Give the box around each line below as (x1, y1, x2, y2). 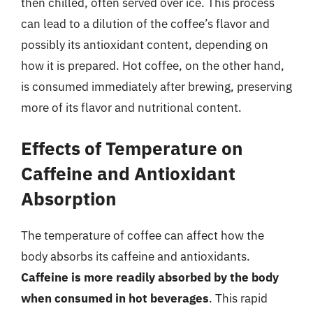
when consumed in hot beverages (21, 291, 209, 306)
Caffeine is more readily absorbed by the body (21, 270, 279, 285)
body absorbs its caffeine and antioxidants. (21, 249, 250, 264)
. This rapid (209, 291, 268, 306)
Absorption (21, 187, 117, 210)
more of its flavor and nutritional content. (21, 99, 242, 115)
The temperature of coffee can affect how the (21, 228, 264, 243)
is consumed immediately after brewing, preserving (21, 78, 292, 94)
